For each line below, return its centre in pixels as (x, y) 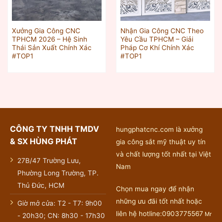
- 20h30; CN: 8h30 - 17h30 (61, 215)
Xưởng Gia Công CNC (46, 30)
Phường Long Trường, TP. (58, 173)
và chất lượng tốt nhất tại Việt (163, 154)
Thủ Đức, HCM (41, 185)
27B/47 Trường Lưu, (49, 160)
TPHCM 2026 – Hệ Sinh (49, 39)
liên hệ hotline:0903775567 (159, 214)
